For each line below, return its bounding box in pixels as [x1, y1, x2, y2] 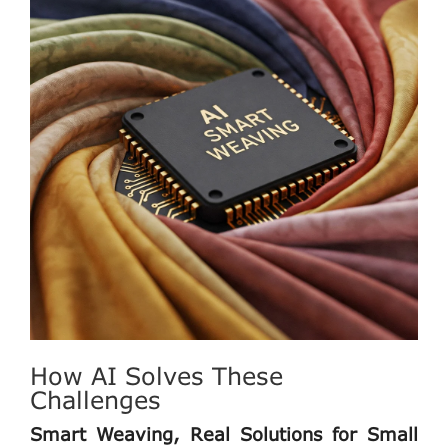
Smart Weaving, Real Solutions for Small [30, 422, 418, 445]
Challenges [30, 384, 161, 414]
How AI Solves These [30, 360, 283, 390]
